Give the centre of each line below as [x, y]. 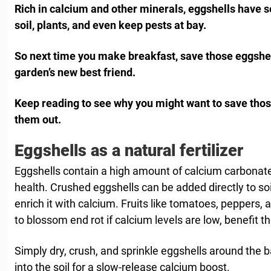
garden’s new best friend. [75, 73]
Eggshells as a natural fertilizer [129, 151]
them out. [38, 120]
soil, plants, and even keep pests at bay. [110, 25]
